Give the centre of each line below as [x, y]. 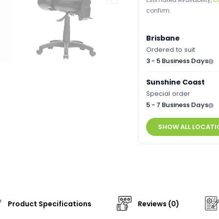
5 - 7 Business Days [177, 105]
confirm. [158, 11]
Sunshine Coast [175, 82]
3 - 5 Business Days [177, 61]
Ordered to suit [170, 50]
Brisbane [163, 38]
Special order [168, 94]
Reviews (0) [158, 204]
